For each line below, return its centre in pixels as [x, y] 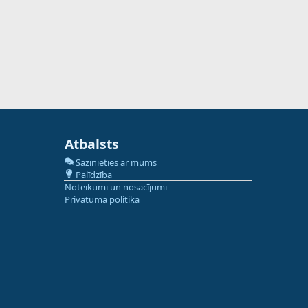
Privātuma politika [102, 199]
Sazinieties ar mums [116, 162]
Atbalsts [91, 144]
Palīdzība [93, 174]
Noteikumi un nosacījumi [115, 187]
